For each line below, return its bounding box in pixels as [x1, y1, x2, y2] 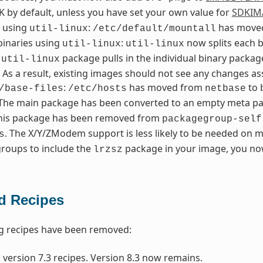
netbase [204, 83, 246, 95]
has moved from [126, 81, 205, 95]
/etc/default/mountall [92, 23, 216, 35]
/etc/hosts [68, 83, 127, 95]
